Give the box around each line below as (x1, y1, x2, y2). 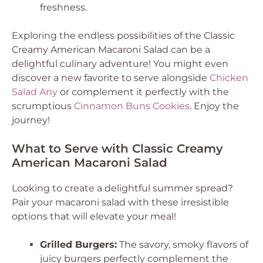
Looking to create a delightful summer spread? (12, 183, 233, 194)
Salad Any (12, 86, 58, 97)
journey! (12, 114, 50, 126)
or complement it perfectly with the (58, 86, 229, 97)
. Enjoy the (190, 100, 239, 112)
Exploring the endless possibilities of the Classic (12, 30, 235, 41)
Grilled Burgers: (40, 239, 117, 250)
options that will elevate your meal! (12, 211, 176, 222)
